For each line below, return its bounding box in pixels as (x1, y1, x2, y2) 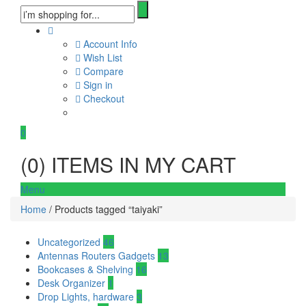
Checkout (81, 92, 124, 105)
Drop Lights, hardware (38, 290, 137, 303)
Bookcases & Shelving (38, 262, 136, 276)
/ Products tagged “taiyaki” (46, 202, 163, 216)
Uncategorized (38, 235, 103, 249)
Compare (81, 64, 124, 78)
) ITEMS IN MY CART (39, 150, 236, 179)
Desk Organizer (38, 276, 108, 290)
